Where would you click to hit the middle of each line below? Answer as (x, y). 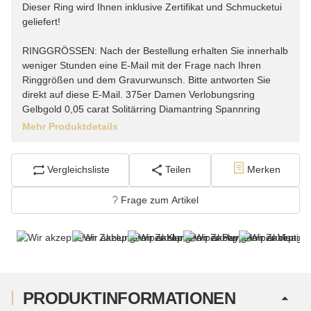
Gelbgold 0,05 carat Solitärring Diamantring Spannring (141, 109)
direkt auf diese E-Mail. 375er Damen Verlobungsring (138, 94)
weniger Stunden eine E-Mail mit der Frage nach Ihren (142, 65)
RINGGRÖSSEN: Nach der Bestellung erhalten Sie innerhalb (155, 50)
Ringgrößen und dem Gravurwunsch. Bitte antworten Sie (146, 79)
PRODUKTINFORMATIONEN (129, 298)
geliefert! (41, 21)
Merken (263, 170)
